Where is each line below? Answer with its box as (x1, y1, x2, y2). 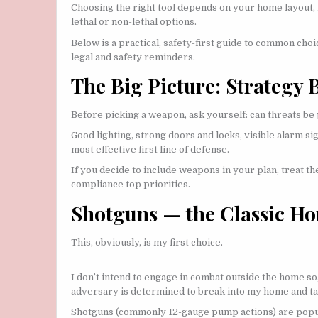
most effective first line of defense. (71, 144, 229, 155)
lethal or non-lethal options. (71, 16, 197, 28)
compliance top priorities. (71, 179, 190, 190)
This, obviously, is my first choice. (71, 236, 223, 248)
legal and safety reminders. (71, 51, 195, 62)
